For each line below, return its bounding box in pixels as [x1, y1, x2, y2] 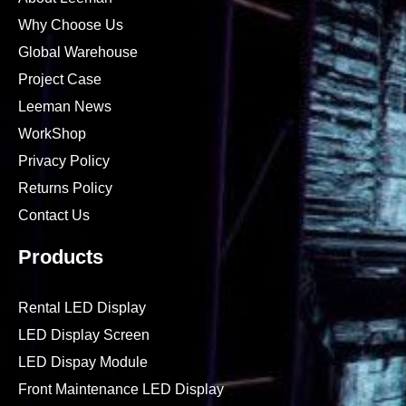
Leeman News [18, 99, 111, 115]
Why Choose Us [18, 17, 123, 34]
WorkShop [18, 126, 86, 142]
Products [18, 246, 103, 269]
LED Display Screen [18, 327, 150, 343]
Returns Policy [18, 180, 112, 197]
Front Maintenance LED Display [18, 382, 224, 398]
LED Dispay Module [18, 354, 148, 371]
